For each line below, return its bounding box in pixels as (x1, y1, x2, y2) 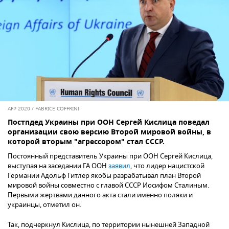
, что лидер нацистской (130, 161, 204, 171)
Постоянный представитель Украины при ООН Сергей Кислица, (8, 151, 213, 161)
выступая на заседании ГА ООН (8, 161, 108, 171)
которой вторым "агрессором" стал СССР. (8, 136, 165, 148)
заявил (108, 161, 130, 171)
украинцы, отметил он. (8, 199, 81, 210)
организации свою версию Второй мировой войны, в (8, 126, 211, 139)
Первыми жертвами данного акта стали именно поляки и (8, 190, 193, 200)
